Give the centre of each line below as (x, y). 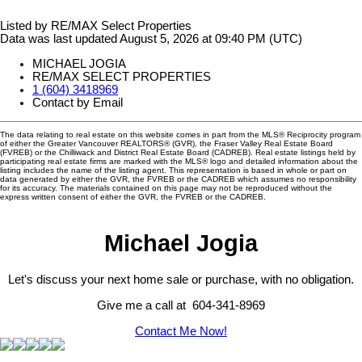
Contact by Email (78, 102)
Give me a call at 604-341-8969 (181, 305)
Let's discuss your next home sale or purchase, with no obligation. (181, 279)
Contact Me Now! (181, 331)
